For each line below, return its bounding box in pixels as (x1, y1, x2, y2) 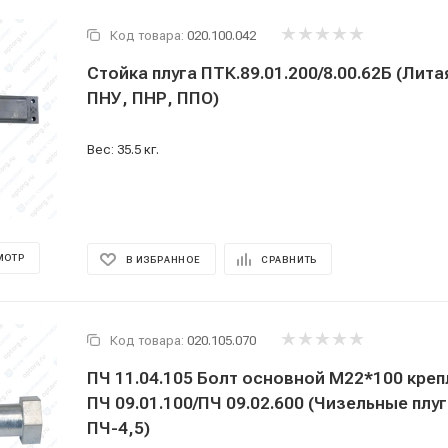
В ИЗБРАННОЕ (126, 254, 201, 265)
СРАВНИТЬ (260, 254, 318, 265)
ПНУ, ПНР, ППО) (87, 88, 219, 108)
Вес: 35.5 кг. (87, 142, 159, 157)
